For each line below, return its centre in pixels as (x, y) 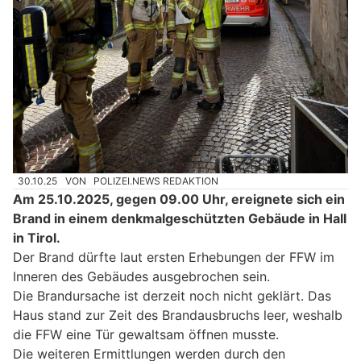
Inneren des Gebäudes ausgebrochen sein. (141, 277)
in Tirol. (37, 238)
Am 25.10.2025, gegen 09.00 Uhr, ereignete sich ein (179, 199)
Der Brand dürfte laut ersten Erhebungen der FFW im (174, 257)
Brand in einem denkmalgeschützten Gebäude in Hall (180, 219)
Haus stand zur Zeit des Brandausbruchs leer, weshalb (178, 315)
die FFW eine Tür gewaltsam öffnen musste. (146, 335)
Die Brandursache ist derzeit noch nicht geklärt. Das (172, 296)
